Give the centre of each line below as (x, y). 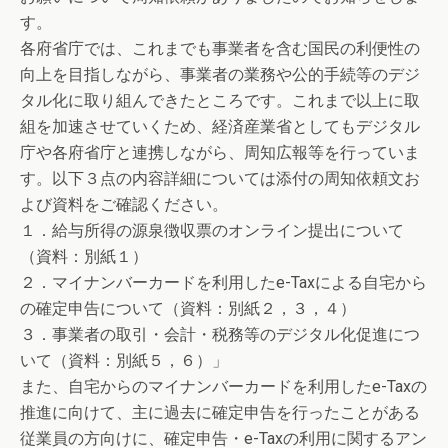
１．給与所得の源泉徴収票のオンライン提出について (212, 230)
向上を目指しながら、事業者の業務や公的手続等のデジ (220, 74)
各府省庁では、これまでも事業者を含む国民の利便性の (220, 48)
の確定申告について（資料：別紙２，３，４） (188, 308)
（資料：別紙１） (84, 256)
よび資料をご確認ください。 (124, 204)
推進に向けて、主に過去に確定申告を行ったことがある (220, 412)
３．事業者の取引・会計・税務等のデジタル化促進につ (220, 334)
